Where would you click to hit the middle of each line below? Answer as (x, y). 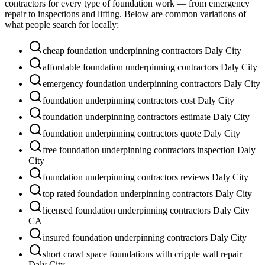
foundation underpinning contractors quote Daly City (141, 133)
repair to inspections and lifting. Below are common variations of (125, 14)
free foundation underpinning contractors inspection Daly (149, 150)
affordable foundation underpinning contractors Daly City (150, 67)
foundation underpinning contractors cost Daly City (138, 100)
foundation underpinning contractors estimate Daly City (146, 117)
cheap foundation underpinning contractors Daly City (142, 50)
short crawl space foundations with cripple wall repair (142, 254)
